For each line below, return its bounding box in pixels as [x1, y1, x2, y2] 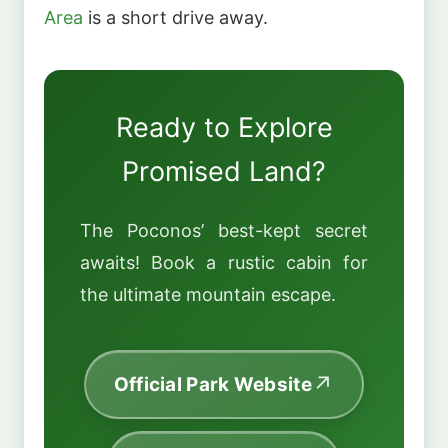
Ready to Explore [115, 111, 333, 145]
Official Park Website [113, 372, 312, 396]
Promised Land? [122, 155, 326, 189]
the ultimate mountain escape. [80, 283, 336, 305]
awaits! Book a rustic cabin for [80, 251, 368, 273]
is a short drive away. [83, 7, 268, 29]
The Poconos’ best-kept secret [80, 219, 368, 241]
